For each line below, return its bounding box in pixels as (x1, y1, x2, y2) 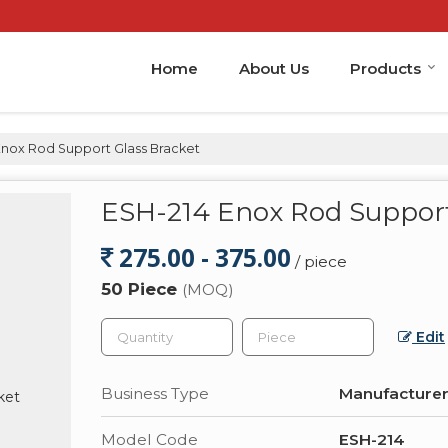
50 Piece (101, 278, 182, 299)
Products (350, 58, 421, 78)
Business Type (101, 383, 209, 403)
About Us (239, 58, 309, 78)
